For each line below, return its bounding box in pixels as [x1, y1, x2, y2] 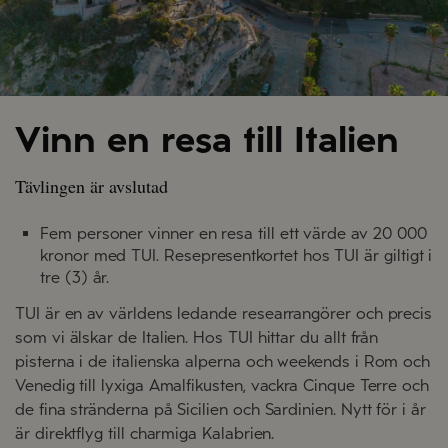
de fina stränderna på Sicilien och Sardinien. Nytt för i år [15, 400, 426, 420]
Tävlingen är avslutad [15, 174, 168, 199]
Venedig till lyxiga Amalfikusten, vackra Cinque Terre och [15, 376, 430, 396]
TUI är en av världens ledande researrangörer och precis [15, 304, 433, 324]
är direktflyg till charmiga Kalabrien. [15, 424, 275, 444]
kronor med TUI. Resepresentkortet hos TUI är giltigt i [40, 246, 433, 266]
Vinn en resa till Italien [15, 119, 399, 163]
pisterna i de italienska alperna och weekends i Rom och [15, 352, 431, 372]
